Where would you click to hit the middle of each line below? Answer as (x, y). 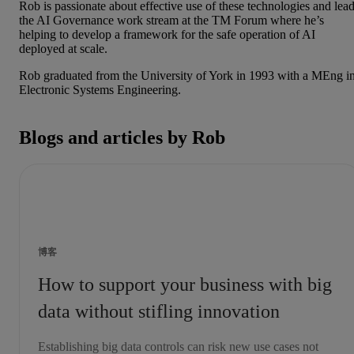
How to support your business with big (185, 285)
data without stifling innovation (159, 312)
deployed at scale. (63, 48)
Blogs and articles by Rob (122, 137)
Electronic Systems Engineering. (102, 89)
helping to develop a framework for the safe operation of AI (167, 34)
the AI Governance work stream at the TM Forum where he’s (171, 20)
